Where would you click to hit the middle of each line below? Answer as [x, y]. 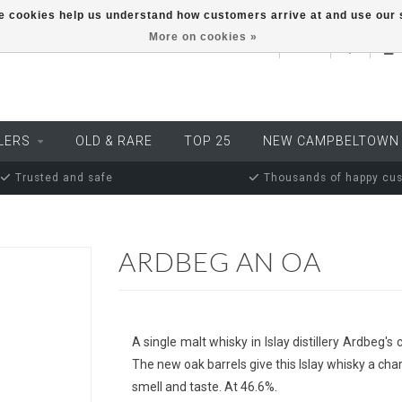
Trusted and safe [62, 178]
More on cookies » [203, 37]
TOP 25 [208, 141]
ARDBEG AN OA [219, 261]
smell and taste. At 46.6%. [204, 387]
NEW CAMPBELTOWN [331, 141]
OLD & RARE [114, 141]
